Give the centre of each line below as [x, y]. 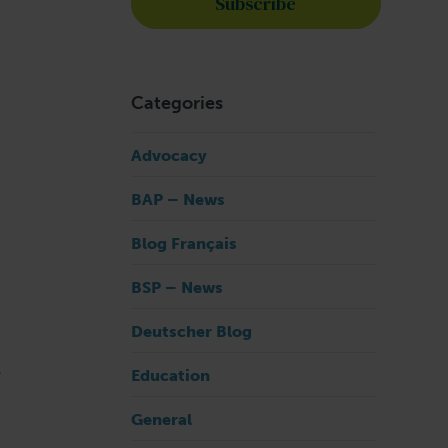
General [161, 419]
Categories [176, 103]
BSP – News [176, 287]
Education [170, 375]
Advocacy [168, 155]
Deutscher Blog [191, 331]
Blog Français [183, 243]
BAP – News [177, 199]
